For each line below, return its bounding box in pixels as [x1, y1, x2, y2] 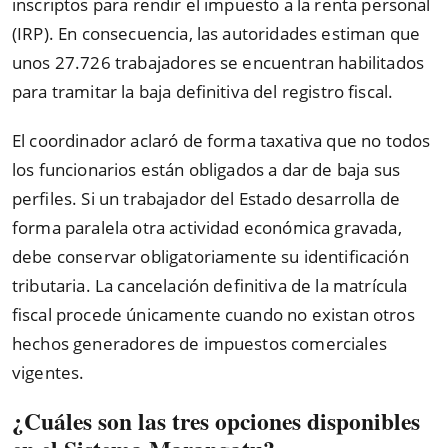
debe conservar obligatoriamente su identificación [12, 245, 409, 269]
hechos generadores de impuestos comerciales [12, 332, 387, 356]
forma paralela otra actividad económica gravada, [12, 216, 402, 240]
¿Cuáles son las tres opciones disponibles [12, 403, 420, 438]
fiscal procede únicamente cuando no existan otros [12, 303, 415, 327]
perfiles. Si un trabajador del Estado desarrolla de [12, 187, 401, 211]
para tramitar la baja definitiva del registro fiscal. [12, 80, 394, 104]
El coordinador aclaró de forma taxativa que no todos [12, 129, 431, 153]
